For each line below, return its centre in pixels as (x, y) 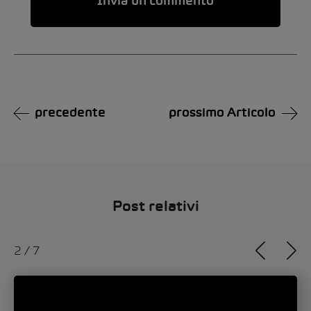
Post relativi (155, 208)
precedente (70, 114)
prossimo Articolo (222, 114)
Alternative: (43, 62)
